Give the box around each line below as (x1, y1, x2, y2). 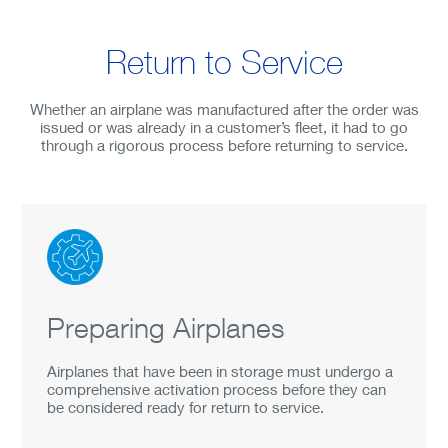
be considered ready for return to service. (47, 398, 325, 416)
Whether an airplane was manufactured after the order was (29, 100, 419, 118)
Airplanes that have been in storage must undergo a (47, 362, 394, 380)
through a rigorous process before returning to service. (40, 136, 408, 154)
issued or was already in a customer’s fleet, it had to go (40, 118, 408, 136)
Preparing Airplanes (47, 311, 285, 344)
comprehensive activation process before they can (47, 380, 387, 398)
